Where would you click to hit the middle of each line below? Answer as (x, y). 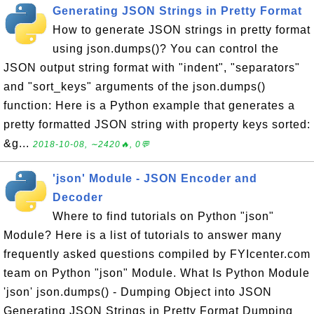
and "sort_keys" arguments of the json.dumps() (135, 87)
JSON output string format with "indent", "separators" (152, 68)
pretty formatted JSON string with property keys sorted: (157, 124)
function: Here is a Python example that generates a (149, 105)
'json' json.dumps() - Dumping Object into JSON (138, 292)
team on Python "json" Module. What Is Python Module (157, 273)
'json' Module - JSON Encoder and (155, 178)
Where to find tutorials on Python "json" (163, 216)
